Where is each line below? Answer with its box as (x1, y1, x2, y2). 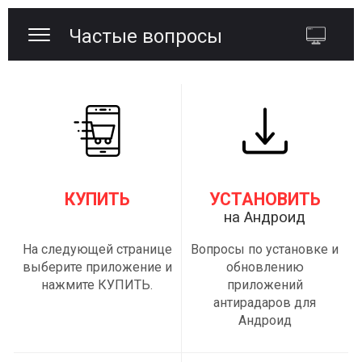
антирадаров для (213, 294, 317, 310)
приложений (226, 276, 303, 293)
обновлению (225, 259, 304, 275)
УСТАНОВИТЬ (208, 188, 321, 209)
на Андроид (224, 208, 306, 226)
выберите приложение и (22, 259, 172, 275)
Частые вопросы (69, 24, 222, 48)
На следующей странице (22, 241, 172, 257)
